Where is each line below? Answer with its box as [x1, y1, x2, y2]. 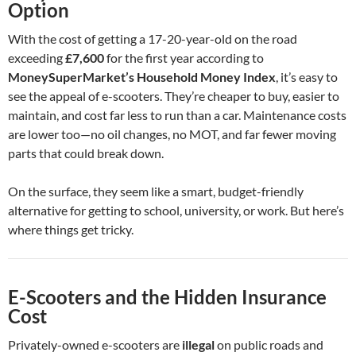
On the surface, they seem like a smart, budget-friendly [8, 184, 304, 199]
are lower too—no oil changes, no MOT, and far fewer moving [8, 126, 336, 142]
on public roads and [215, 337, 323, 353]
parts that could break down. [8, 145, 164, 161]
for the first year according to [104, 50, 264, 66]
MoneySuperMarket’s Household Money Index [8, 69, 276, 85]
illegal [182, 337, 215, 353]
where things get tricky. [8, 222, 133, 238]
